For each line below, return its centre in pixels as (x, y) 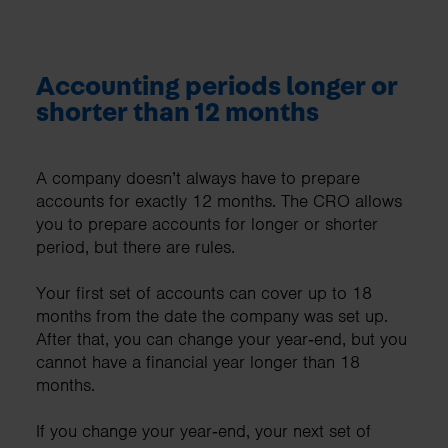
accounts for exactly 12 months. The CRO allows (219, 201)
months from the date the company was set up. (212, 316)
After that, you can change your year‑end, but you (221, 339)
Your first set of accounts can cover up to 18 (204, 293)
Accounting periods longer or (217, 87)
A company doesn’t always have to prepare (198, 178)
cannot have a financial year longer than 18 (198, 362)
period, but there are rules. (135, 247)
